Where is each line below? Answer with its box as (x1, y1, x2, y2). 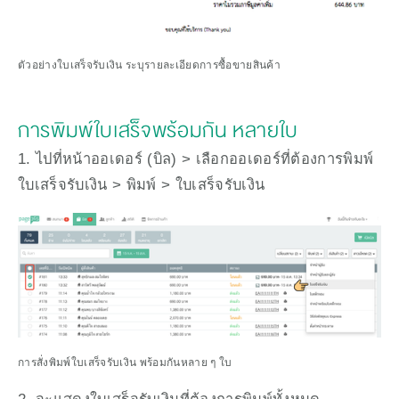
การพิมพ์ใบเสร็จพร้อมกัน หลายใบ (18, 113, 298, 149)
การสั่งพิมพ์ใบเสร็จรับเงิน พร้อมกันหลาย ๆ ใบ (18, 356, 232, 370)
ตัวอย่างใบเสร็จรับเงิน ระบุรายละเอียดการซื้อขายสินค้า (18, 59, 281, 72)
